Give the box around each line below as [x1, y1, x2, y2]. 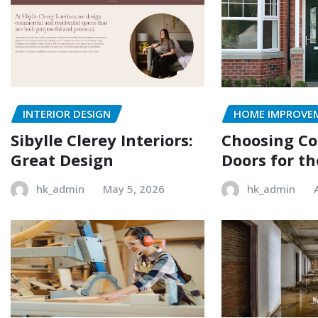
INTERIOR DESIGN [23, 106, 111, 121]
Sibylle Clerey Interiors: [11, 128, 193, 150]
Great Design [11, 148, 114, 170]
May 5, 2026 [103, 181, 165, 196]
